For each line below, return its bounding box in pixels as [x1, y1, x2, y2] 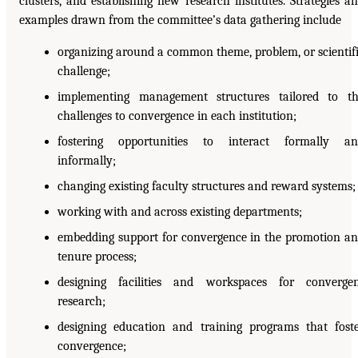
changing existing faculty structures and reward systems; [58, 178, 356, 193]
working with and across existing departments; [58, 204, 302, 219]
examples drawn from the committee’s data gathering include [19, 12, 341, 27]
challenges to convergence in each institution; [58, 108, 296, 123]
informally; [58, 153, 116, 168]
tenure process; [58, 249, 137, 264]
